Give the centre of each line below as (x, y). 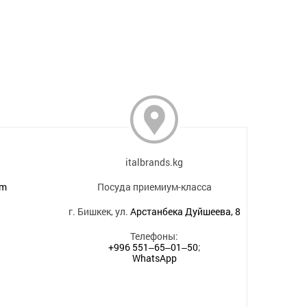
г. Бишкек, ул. (99, 211)
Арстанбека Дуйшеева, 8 (185, 211)
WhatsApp (154, 258)
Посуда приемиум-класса (154, 187)
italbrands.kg (155, 162)
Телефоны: (155, 236)
